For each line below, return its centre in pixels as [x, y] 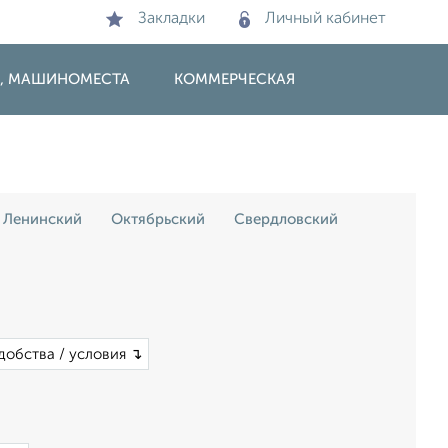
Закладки [171, 19]
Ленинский [42, 219]
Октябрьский [158, 219]
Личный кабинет [325, 19]
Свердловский [286, 219]
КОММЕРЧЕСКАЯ [234, 79]
